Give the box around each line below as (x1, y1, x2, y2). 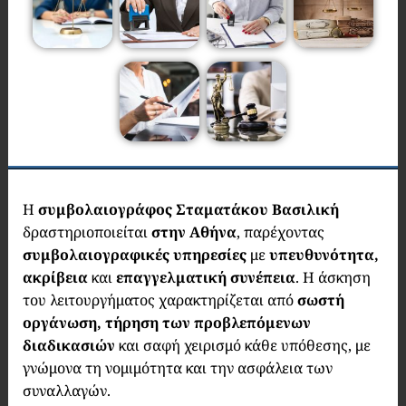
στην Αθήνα (150, 222, 237, 242)
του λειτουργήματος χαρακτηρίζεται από (22, 290, 297, 310)
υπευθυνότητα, (268, 245, 379, 265)
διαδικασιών (22, 335, 119, 355)
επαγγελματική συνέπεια (115, 267, 295, 287)
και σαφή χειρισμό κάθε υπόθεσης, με (118, 335, 371, 355)
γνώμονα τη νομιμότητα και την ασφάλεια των (22, 358, 333, 378)
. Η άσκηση (295, 267, 371, 287)
